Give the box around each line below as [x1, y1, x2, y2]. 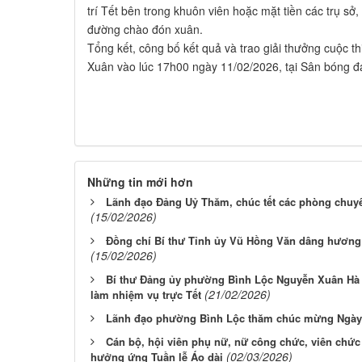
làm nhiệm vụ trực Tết [90, 286, 201, 302]
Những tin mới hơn [87, 173, 193, 190]
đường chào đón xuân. [87, 20, 203, 37]
